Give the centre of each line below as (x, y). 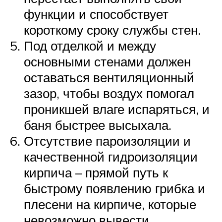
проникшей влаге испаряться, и (117, 109)
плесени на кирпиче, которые (110, 204)
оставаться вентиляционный (109, 77)
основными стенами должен (107, 61)
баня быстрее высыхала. (98, 125)
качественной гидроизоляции (111, 156)
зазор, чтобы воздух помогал (109, 93)
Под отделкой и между (90, 45)
